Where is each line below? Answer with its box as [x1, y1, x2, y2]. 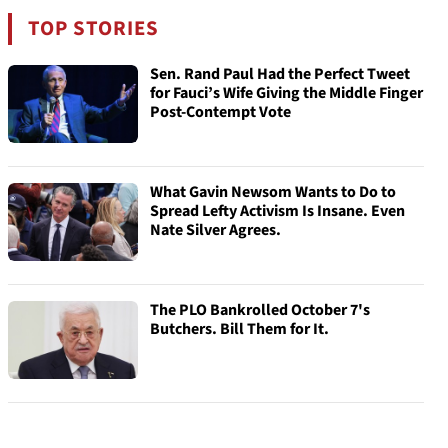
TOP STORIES [28, 14, 160, 43]
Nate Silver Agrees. [150, 219, 281, 241]
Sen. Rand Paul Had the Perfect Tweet [150, 63, 410, 85]
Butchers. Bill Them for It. [150, 318, 329, 340]
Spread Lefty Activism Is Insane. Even [150, 200, 405, 222]
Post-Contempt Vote [150, 101, 291, 123]
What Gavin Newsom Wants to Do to [150, 181, 396, 203]
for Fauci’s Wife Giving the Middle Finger [150, 82, 423, 104]
